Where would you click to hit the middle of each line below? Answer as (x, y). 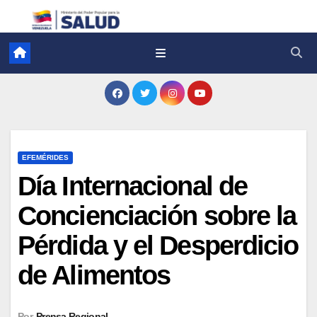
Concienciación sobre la (157, 215)
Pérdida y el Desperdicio (158, 245)
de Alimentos (94, 275)
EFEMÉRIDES (45, 157)
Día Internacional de (133, 186)
